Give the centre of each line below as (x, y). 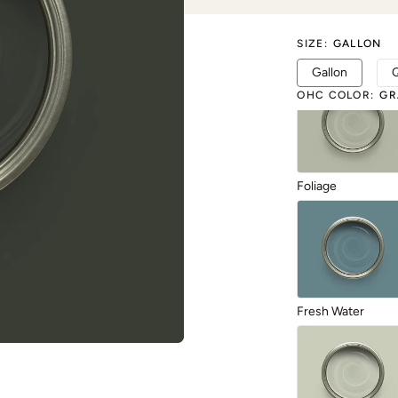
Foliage (317, 186)
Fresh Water (331, 311)
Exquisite (322, 61)
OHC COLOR (334, 95)
